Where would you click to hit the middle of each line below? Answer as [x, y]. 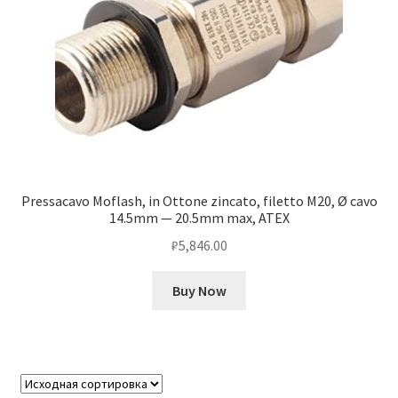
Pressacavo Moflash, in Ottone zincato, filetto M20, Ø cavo [199, 201]
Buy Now [199, 290]
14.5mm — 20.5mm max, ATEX [199, 218]
